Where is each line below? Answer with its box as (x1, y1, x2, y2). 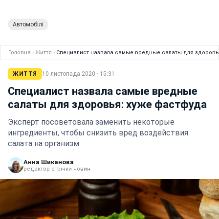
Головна (8, 49, 31, 56)
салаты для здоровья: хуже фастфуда (8, 98, 207, 110)
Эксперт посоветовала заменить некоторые (8, 117, 175, 127)
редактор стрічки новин (23, 166, 90, 172)
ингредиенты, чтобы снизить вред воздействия (8, 128, 188, 137)
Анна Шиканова (23, 158, 74, 166)
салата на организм (8, 139, 79, 148)
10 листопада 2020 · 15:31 (42, 70, 115, 77)
